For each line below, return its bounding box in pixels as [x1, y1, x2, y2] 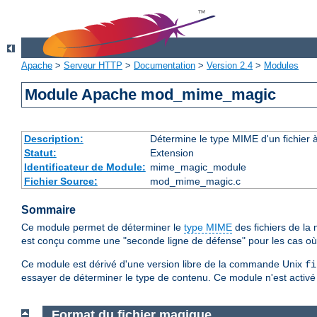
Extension [149, 147, 194, 159]
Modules [264, 60, 299, 71]
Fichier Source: [23, 175, 98, 188]
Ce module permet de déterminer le [21, 221, 184, 234]
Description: [23, 133, 83, 145]
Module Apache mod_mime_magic [25, 86, 277, 104]
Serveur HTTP [64, 60, 122, 71]
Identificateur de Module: [23, 161, 146, 173]
